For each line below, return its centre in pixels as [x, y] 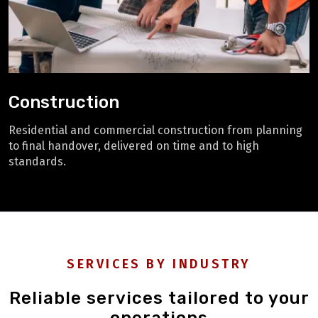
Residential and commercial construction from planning [155, 131]
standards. [37, 162]
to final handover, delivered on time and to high [134, 146]
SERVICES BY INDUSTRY [159, 264]
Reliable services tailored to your [159, 298]
